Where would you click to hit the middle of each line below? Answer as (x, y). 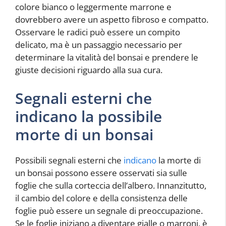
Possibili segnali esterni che (69, 160)
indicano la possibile (89, 116)
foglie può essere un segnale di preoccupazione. (109, 210)
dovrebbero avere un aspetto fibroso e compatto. (112, 20)
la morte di (179, 160)
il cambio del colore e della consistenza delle (101, 198)
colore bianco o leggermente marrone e (93, 7)
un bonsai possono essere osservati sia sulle (101, 173)
